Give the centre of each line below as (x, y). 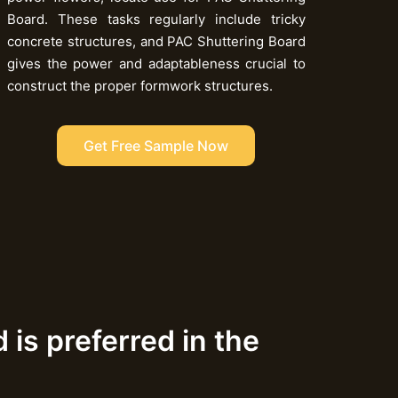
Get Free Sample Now (156, 145)
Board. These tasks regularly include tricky (156, 19)
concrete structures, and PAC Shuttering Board (156, 41)
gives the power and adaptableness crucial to (156, 63)
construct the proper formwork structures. (139, 85)
